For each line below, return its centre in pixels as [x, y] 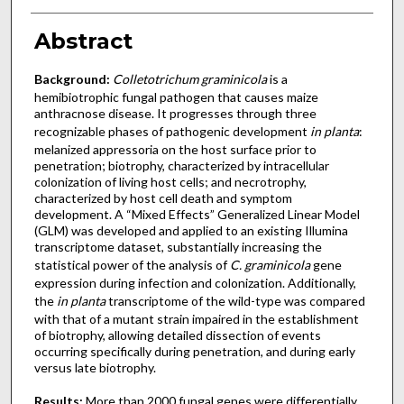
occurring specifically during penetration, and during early [194, 351]
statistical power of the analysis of [132, 264]
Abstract [83, 41]
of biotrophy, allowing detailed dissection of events [177, 335]
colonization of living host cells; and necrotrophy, [170, 181]
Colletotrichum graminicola [188, 78]
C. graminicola [270, 264]
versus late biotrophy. [95, 367]
